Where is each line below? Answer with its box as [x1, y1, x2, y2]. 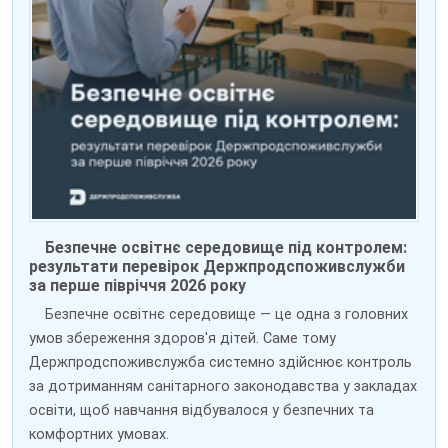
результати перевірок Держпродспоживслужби [29, 257, 405, 277]
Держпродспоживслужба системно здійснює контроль [29, 354, 412, 372]
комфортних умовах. [29, 426, 169, 444]
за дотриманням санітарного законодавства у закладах [29, 378, 417, 396]
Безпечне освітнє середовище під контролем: [45, 238, 407, 258]
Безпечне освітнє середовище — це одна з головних [45, 306, 408, 324]
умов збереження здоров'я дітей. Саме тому [29, 330, 336, 348]
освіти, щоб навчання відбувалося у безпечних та [29, 402, 374, 420]
